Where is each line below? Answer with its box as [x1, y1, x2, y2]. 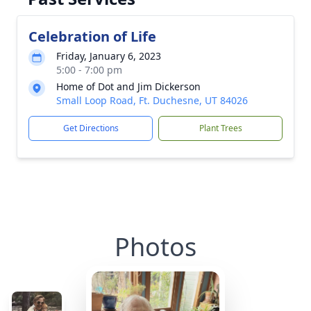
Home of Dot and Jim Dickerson [56, 80, 201, 93]
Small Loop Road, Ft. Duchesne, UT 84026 [56, 94, 248, 107]
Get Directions [62, 122, 119, 134]
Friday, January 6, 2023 [56, 49, 161, 62]
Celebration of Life [28, 27, 156, 46]
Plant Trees [199, 122, 242, 134]
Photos [115, 230, 196, 264]
